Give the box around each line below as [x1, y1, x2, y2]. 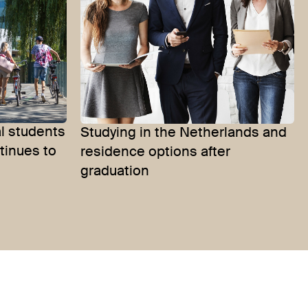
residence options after [80, 146, 230, 160]
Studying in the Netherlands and [80, 126, 287, 141]
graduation [80, 165, 149, 179]
